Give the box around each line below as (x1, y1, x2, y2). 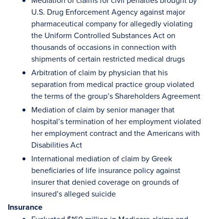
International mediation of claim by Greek (31, 153, 172, 164)
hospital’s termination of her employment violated (31, 116, 201, 127)
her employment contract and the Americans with (31, 128, 200, 138)
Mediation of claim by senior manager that (31, 104, 175, 115)
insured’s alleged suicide (31, 188, 116, 199)
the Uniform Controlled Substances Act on (31, 30, 175, 41)
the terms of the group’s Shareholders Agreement (31, 90, 200, 101)
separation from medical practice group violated (31, 79, 194, 89)
